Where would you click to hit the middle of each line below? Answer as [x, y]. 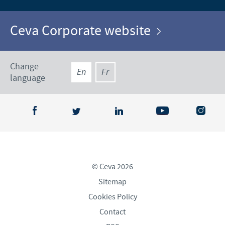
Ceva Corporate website [83, 31]
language [28, 78]
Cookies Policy [113, 197]
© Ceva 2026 [113, 166]
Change [24, 66]
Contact [113, 212]
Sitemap [113, 182]
